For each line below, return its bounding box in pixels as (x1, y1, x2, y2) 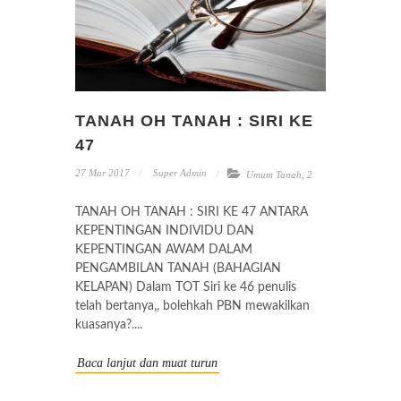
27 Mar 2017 (75, 166, 130, 178)
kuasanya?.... (75, 318, 142, 331)
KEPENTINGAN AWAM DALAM (75, 243, 252, 256)
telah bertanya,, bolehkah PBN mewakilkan (75, 299, 310, 312)
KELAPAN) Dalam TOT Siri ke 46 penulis (75, 280, 296, 294)
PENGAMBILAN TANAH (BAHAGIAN (75, 261, 281, 275)
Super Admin (150, 166, 207, 178)
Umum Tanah (246, 168, 302, 180)
